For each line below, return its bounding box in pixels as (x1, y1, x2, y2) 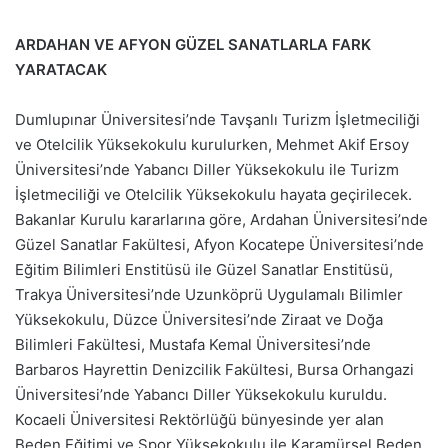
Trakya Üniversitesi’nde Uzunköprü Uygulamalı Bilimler (15, 285, 403, 304)
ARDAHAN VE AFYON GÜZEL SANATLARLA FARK (15, 35, 371, 54)
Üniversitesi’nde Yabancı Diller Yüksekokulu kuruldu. (15, 385, 387, 404)
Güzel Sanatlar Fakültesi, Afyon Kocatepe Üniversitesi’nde (15, 235, 424, 254)
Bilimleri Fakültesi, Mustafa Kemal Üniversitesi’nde (15, 335, 371, 354)
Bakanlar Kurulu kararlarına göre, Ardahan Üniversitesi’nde (15, 210, 428, 229)
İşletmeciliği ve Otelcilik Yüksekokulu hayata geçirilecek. (15, 185, 412, 204)
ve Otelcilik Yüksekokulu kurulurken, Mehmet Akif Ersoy (15, 135, 409, 154)
